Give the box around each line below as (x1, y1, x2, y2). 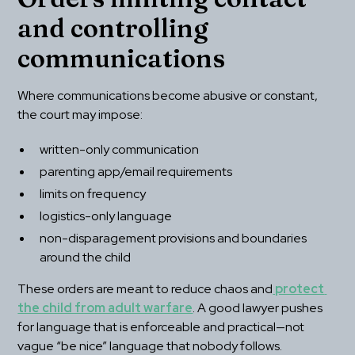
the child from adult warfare (17, 300, 193, 317)
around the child (40, 249, 132, 266)
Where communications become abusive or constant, (17, 87, 319, 105)
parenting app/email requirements (40, 163, 233, 181)
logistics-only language (40, 208, 173, 225)
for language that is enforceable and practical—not (17, 319, 305, 336)
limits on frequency (40, 185, 147, 203)
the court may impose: (17, 106, 143, 124)
